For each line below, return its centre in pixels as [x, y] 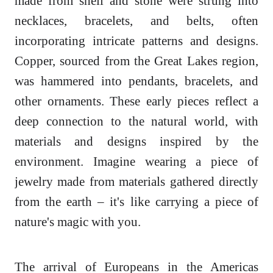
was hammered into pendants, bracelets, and [136, 81]
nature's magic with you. [78, 222]
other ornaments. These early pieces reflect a [136, 101]
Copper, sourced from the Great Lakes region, [136, 61]
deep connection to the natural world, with [136, 121]
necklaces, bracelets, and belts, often [136, 21]
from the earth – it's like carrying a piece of [136, 202]
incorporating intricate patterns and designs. [136, 41]
